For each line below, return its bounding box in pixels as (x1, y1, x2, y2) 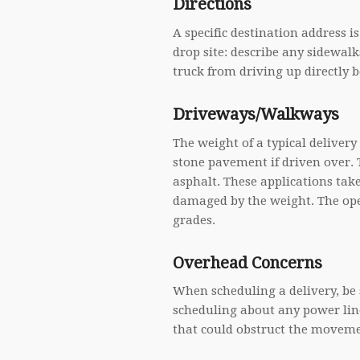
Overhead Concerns (173, 252, 323, 272)
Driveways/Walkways (173, 104, 340, 124)
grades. (173, 212, 216, 227)
